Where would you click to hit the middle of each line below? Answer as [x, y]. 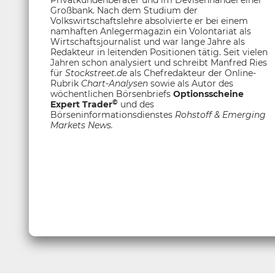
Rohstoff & [197, 115]
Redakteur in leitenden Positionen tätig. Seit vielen [159, 52]
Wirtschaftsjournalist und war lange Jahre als [148, 42]
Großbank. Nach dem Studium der [124, 10]
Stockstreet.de [96, 73]
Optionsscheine [208, 94]
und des [137, 104]
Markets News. [82, 125]
